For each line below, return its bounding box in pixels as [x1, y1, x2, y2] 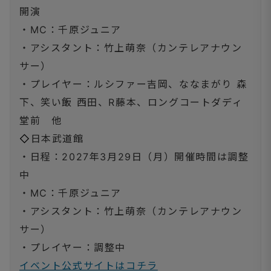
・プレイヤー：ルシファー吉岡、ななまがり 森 [19, 78, 247, 91]
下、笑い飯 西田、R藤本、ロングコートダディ [19, 96, 243, 109]
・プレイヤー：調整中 [19, 241, 126, 254]
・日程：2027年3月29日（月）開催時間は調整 [19, 151, 249, 163]
